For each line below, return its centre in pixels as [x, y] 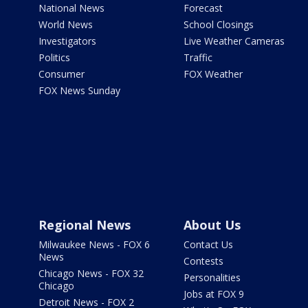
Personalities [212, 278]
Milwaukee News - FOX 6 [94, 245]
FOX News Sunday [79, 91]
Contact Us [208, 245]
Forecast [203, 8]
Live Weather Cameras [234, 41]
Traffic [198, 58]
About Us [212, 225]
